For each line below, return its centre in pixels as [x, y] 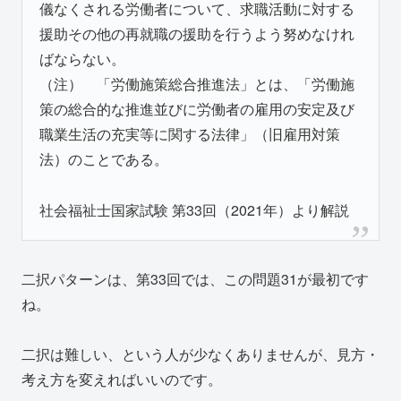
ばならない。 [83, 58]
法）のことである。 [104, 158]
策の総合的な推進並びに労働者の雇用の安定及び [197, 108]
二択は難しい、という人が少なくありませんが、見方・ [200, 354]
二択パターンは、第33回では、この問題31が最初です [195, 278]
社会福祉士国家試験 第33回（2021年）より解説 [195, 209]
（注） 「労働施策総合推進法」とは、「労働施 [197, 83]
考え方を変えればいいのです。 [122, 380]
